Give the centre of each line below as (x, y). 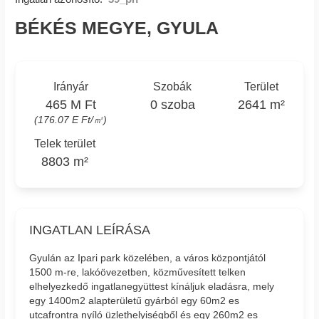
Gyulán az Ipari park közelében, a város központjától (148, 258)
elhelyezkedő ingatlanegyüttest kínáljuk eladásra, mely (152, 287)
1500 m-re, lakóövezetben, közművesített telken (138, 272)
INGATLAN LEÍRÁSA (90, 230)
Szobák (172, 87)
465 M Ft (70, 104)
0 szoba (172, 104)
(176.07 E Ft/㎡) (71, 119)
